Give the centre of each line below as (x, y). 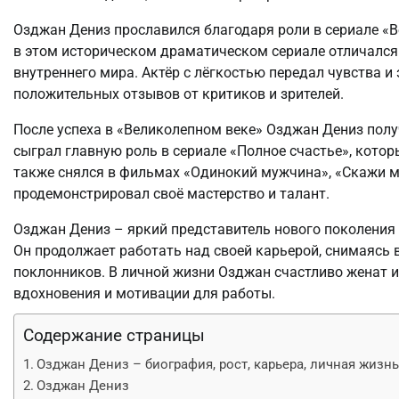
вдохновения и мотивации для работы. (144, 293)
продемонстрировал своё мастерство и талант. (171, 193)
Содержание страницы (114, 335)
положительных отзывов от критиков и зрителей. (179, 94)
